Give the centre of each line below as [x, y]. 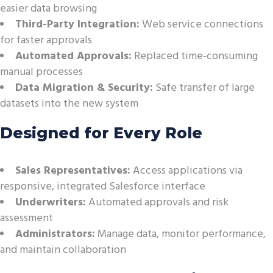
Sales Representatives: [73, 171]
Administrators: [55, 234]
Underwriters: [51, 203]
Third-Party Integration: [77, 25]
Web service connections [201, 25]
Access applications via [186, 171]
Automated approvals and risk [157, 203]
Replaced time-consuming [195, 56]
